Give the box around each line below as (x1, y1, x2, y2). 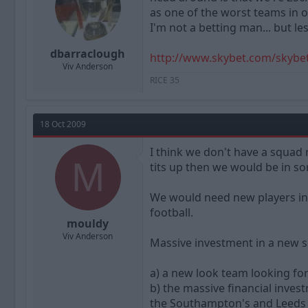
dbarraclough (50, 46, 125, 62)
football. (150, 205, 193, 221)
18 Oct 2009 (40, 118, 86, 131)
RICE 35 (150, 74, 179, 87)
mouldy (67, 216, 109, 232)
